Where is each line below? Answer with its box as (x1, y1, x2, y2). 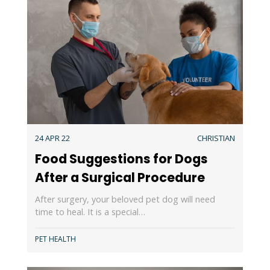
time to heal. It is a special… (34, 206, 145, 218)
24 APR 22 (34, 133, 70, 144)
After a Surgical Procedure (34, 168, 205, 186)
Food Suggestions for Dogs (34, 149, 208, 168)
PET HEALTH (34, 233, 76, 244)
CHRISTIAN (197, 133, 236, 144)
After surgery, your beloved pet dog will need (34, 193, 215, 206)
